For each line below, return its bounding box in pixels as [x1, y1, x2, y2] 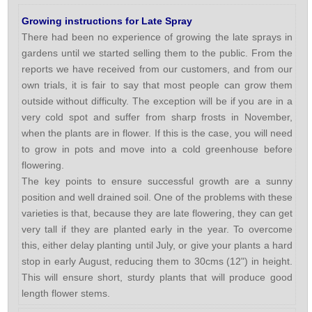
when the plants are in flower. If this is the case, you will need [21, 127, 292, 139]
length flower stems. [21, 287, 110, 299]
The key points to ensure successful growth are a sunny [21, 175, 292, 187]
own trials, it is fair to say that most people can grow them [21, 79, 292, 91]
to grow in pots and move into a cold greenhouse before [21, 143, 292, 155]
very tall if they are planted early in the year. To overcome [21, 223, 292, 235]
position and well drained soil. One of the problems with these [21, 191, 292, 203]
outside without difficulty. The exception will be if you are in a [21, 95, 292, 107]
